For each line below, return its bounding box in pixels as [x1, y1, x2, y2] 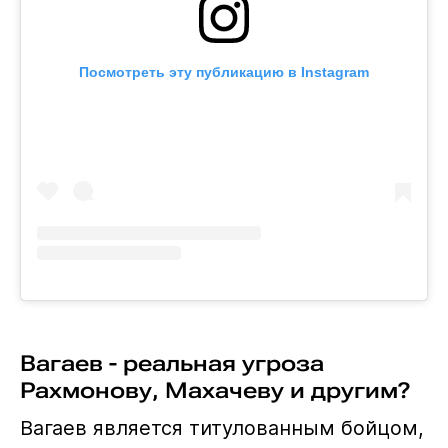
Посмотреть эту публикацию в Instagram [78, 64, 369, 81]
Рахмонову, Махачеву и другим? [19, 376, 410, 403]
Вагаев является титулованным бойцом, [19, 415, 424, 440]
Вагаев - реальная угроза [19, 349, 324, 376]
